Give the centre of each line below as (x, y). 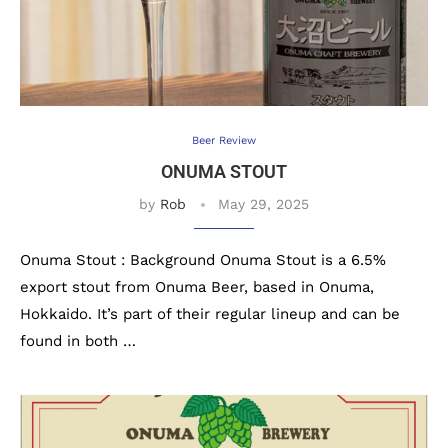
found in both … (78, 341)
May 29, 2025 (263, 204)
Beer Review (224, 140)
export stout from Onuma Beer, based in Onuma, (197, 287)
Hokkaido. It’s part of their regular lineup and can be (210, 314)
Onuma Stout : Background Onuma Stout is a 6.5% (203, 260)
